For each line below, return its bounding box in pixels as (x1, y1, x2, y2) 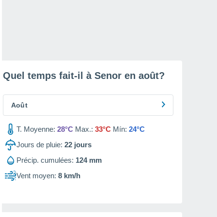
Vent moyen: (16, 171, 56, 180)
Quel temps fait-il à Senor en (3, 70, 139, 81)
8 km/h (58, 171, 80, 180)
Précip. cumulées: (16, 156, 74, 164)
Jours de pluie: (16, 140, 62, 149)
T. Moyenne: (16, 125, 55, 133)
